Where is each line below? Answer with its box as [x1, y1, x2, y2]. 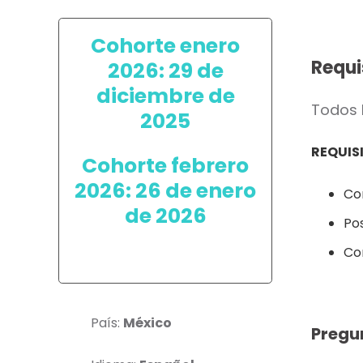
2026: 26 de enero [75, 177, 256, 205]
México [123, 314, 172, 333]
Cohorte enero [91, 32, 240, 60]
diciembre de [96, 82, 235, 110]
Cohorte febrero [82, 152, 249, 180]
